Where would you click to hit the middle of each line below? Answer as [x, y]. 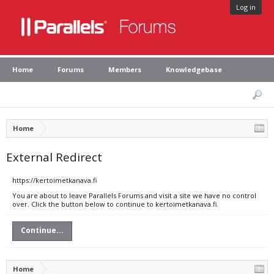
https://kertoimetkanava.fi [54, 180]
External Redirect [54, 157]
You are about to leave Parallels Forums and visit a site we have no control [134, 195]
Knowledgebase [194, 69]
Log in [246, 7]
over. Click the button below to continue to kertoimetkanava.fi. [115, 204]
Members [125, 69]
